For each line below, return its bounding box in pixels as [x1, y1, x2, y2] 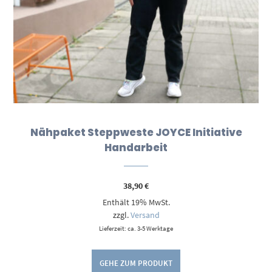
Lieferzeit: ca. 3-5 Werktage [99, 224, 173, 233]
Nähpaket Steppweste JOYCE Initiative [30, 125, 242, 140]
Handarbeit [104, 140, 168, 155]
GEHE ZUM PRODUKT [100, 258, 172, 268]
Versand [130, 209, 160, 221]
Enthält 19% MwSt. [102, 197, 170, 208]
